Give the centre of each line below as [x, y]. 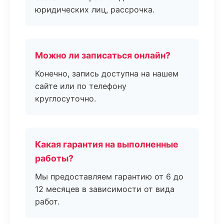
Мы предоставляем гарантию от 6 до [109, 176]
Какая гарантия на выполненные [107, 144]
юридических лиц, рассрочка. [95, 9]
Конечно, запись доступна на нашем [107, 73]
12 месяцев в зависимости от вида [105, 189]
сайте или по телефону [81, 86]
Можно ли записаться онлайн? [103, 55]
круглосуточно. [65, 98]
